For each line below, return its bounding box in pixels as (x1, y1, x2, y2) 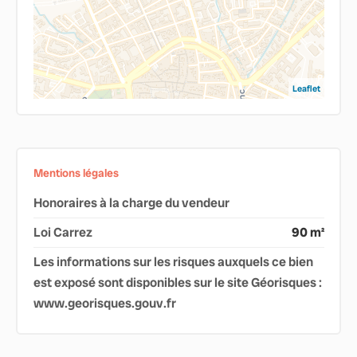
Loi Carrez (33, 223, 92, 241)
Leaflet (292, 82, 320, 94)
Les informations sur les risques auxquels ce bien (33, 253, 313, 270)
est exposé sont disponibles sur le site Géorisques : (33, 273, 322, 291)
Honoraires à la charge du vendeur (33, 194, 229, 211)
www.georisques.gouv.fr (33, 294, 176, 312)
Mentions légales (33, 165, 119, 180)
